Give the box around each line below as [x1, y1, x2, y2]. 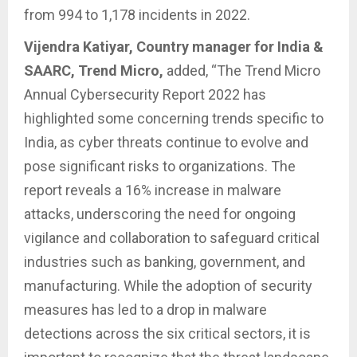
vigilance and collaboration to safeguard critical [24, 229, 320, 246]
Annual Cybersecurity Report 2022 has [24, 85, 266, 103]
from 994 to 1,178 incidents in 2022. [24, 6, 250, 23]
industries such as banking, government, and [24, 253, 305, 270]
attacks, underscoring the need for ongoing [24, 205, 296, 222]
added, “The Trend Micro [163, 61, 320, 79]
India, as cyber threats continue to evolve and [24, 133, 308, 151]
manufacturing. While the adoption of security [24, 277, 312, 294]
